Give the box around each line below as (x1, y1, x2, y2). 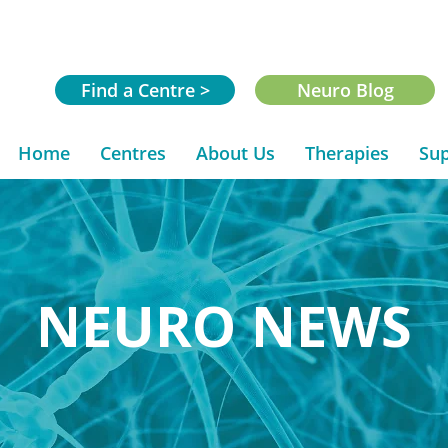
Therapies (305, 141, 389, 165)
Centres (100, 141, 166, 165)
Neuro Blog (296, 78, 394, 102)
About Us (196, 141, 275, 165)
